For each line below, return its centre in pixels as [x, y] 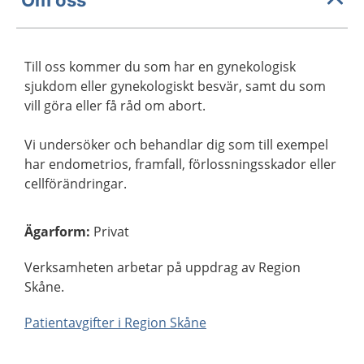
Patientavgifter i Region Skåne [115, 323]
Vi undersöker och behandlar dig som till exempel [176, 145]
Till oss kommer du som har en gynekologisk [160, 67]
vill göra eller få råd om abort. [115, 106]
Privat [111, 232]
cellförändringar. [76, 184]
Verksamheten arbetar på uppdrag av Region [162, 267]
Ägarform [55, 232]
